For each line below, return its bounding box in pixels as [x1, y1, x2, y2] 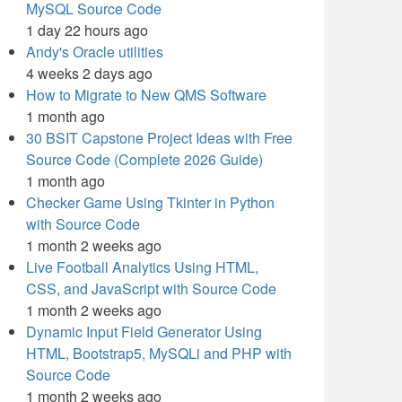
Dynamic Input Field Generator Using [26, 321, 262, 342]
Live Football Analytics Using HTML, [26, 257, 258, 277]
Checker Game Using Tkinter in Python [26, 192, 275, 213]
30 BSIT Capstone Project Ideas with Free [26, 127, 293, 148]
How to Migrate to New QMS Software [26, 84, 267, 105]
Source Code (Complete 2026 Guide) [26, 149, 263, 170]
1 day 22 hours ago [26, 20, 148, 40]
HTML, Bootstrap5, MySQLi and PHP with [26, 343, 292, 363]
